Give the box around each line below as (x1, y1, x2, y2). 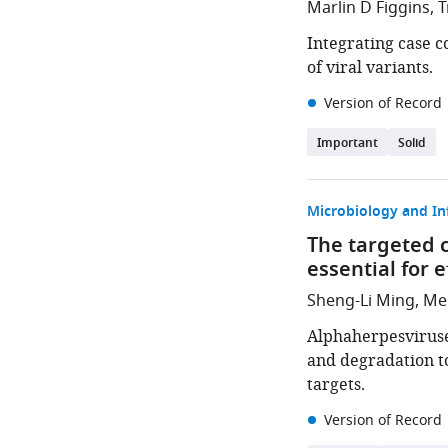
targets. (307, 373, 366, 397)
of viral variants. (307, 56, 434, 80)
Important (317, 134, 379, 154)
